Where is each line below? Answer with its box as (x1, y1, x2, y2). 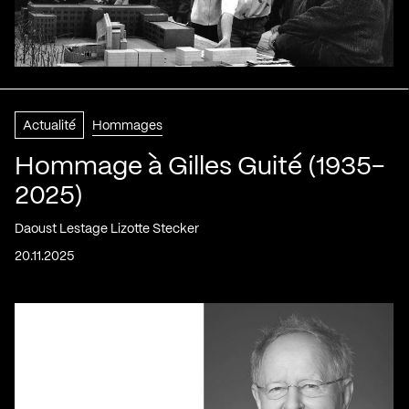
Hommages (92, 119, 163, 132)
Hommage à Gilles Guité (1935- (15, 154, 385, 180)
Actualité (23, 119, 76, 132)
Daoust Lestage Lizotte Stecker (15, 222, 199, 236)
